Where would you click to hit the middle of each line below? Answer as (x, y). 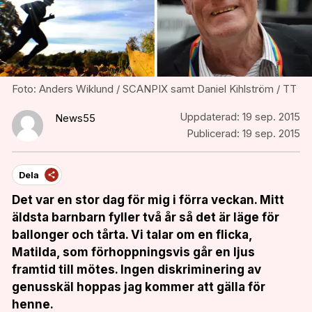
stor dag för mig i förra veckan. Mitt (178, 200)
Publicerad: (213, 134)
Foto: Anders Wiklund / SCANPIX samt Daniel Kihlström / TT (154, 89)
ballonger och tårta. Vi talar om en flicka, (132, 234)
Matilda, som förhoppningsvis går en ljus (133, 252)
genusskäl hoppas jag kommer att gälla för (139, 287)
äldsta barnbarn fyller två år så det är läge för (146, 217)
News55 (75, 118)
